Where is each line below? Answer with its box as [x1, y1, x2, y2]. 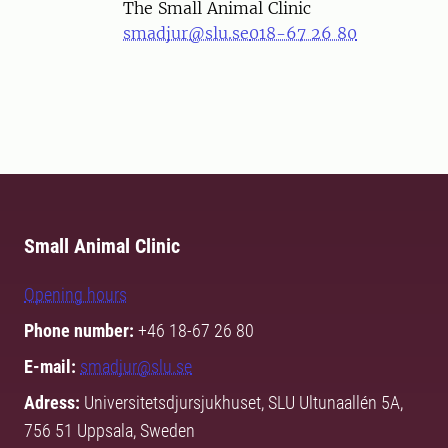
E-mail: [24, 356, 80, 378]
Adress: [24, 392, 80, 414]
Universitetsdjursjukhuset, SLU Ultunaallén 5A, [80, 392, 403, 414]
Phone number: [24, 320, 134, 342]
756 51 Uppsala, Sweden [24, 420, 199, 442]
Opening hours [24, 284, 127, 306]
